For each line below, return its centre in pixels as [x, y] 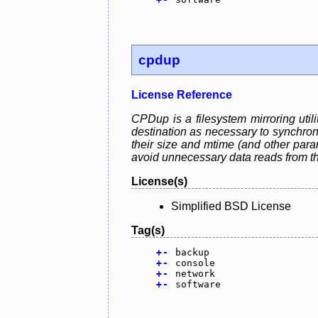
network [195, 273]
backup [192, 252]
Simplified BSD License [231, 206]
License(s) [159, 181]
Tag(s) [148, 230]
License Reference [182, 94]
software [198, 284]
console [195, 263]
